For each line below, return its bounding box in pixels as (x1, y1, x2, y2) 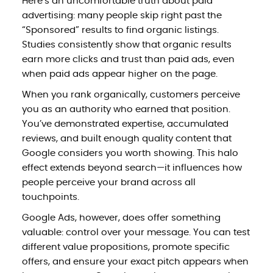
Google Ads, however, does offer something (21, 213, 221, 222)
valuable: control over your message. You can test (21, 227, 250, 237)
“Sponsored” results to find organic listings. (21, 25, 219, 35)
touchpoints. (21, 192, 79, 202)
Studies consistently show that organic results (21, 40, 232, 49)
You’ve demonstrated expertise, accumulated (21, 119, 229, 129)
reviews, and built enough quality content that (21, 133, 232, 143)
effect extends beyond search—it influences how (21, 163, 242, 172)
